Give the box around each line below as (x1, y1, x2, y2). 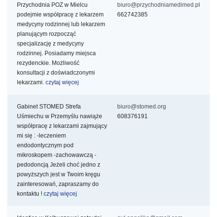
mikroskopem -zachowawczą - (17, 152, 96, 159)
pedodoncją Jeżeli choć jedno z (17, 161, 100, 169)
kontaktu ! (17, 190, 44, 198)
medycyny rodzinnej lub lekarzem (17, 21, 105, 28)
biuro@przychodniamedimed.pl (117, 1, 200, 9)
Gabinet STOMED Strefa (17, 103, 81, 110)
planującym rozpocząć (17, 31, 76, 38)
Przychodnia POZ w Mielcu (17, 1, 88, 9)
